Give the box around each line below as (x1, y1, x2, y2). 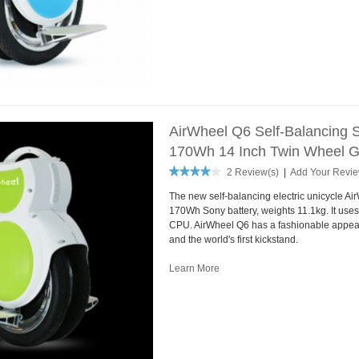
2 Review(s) (226, 167, 279, 179)
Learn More (168, 263, 220, 275)
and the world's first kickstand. (168, 234, 298, 246)
